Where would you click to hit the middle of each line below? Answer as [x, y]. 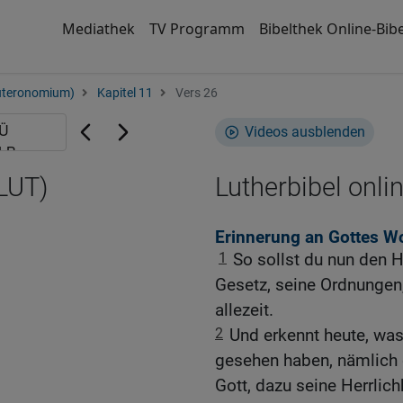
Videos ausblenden [305, 132]
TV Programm [197, 29]
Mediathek [98, 29]
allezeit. [244, 310]
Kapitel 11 [125, 93]
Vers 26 [195, 93]
